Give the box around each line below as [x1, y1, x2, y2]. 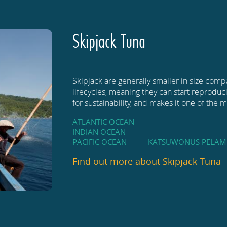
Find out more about [72, 155, 163, 168]
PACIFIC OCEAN [72, 137, 127, 147]
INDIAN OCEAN [72, 127, 126, 137]
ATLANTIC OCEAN [72, 117, 135, 127]
